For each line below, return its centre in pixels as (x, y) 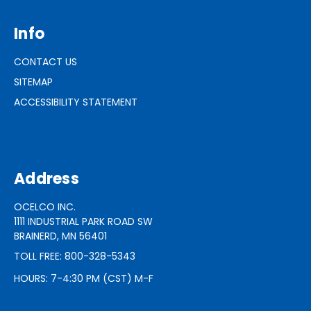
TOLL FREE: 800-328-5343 (75, 256)
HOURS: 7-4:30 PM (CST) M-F (84, 278)
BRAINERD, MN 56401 (60, 236)
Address (47, 178)
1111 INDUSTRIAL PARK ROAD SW (83, 221)
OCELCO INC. (45, 207)
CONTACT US (45, 61)
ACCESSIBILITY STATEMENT (76, 102)
